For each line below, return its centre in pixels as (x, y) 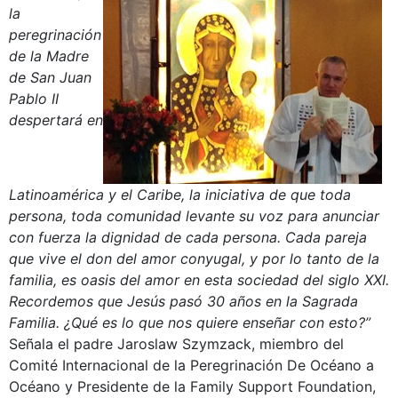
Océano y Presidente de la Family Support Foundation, (192, 386)
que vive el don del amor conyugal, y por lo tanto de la (194, 258)
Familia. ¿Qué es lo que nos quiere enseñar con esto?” (190, 322)
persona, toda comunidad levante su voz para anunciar (194, 215)
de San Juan (50, 77)
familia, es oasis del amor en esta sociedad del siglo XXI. (199, 279)
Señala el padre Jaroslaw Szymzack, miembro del (176, 343)
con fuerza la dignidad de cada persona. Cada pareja (188, 237)
